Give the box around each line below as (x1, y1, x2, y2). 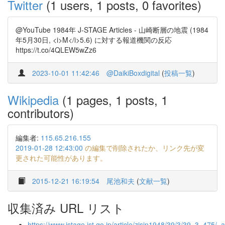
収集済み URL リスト (8, 199, 125, 216)
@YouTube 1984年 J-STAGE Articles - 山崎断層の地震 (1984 (16, 25, 208, 35)
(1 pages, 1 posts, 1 (59, 91, 168, 108)
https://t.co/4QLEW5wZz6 (16, 45, 96, 55)
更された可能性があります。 (16, 153, 107, 163)
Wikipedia (8, 91, 59, 108)
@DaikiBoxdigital (106, 68, 160, 78)
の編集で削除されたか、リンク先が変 (83, 143, 204, 153)
